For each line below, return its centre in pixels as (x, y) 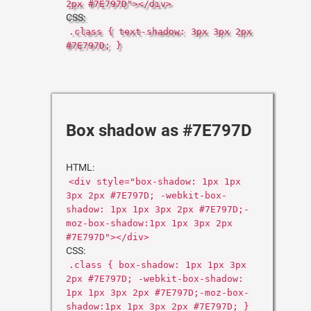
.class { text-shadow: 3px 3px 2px (160, 32)
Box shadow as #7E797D (159, 131)
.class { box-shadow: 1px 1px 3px (158, 265)
